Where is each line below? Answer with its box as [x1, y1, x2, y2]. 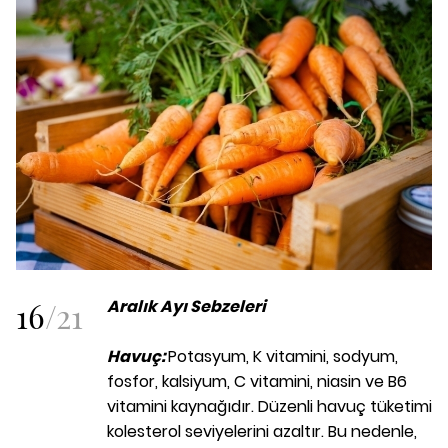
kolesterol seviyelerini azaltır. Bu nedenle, [107, 419, 417, 443]
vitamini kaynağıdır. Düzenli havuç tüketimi [107, 394, 432, 418]
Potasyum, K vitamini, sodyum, [168, 344, 398, 368]
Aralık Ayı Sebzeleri [107, 294, 266, 318]
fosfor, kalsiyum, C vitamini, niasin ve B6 [107, 369, 407, 393]
